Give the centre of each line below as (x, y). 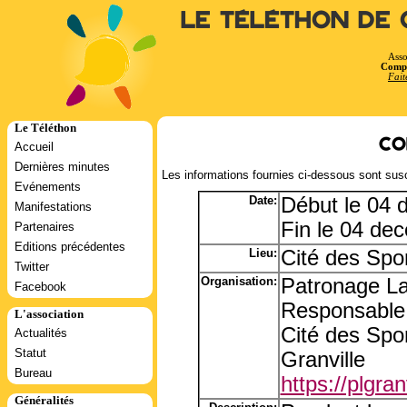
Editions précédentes (70, 247)
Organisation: (238, 281)
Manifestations (53, 207)
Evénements (48, 187)
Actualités (41, 333)
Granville (323, 360)
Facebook (40, 287)
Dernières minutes (62, 167)
